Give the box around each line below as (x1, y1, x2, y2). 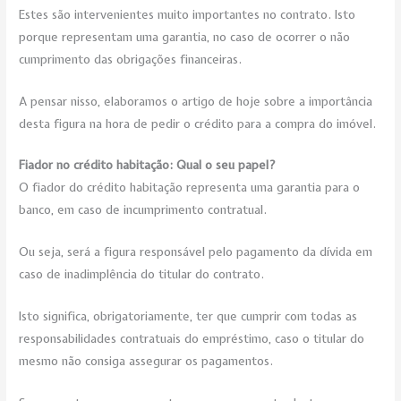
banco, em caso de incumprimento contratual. (19, 201, 268, 218)
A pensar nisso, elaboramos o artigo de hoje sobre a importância (19, 92, 373, 109)
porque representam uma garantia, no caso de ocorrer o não (19, 28, 351, 45)
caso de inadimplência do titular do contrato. (19, 266, 265, 283)
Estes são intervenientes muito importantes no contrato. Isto (19, 5, 356, 22)
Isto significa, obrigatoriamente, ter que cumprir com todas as (19, 308, 358, 325)
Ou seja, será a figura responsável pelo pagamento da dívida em (19, 243, 373, 260)
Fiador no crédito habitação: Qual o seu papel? (19, 157, 277, 174)
